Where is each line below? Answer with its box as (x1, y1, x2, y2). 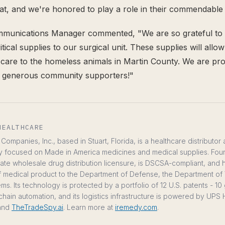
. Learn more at (63, 203, 115, 211)
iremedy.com (115, 203, 157, 211)
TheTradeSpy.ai (12, 203, 63, 211)
